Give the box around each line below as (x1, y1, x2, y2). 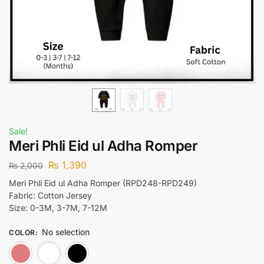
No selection (41, 226, 90, 237)
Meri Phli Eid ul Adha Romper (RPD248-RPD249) (9, 177, 197, 188)
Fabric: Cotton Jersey (9, 190, 92, 200)
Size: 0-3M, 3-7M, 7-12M (9, 202, 107, 213)
